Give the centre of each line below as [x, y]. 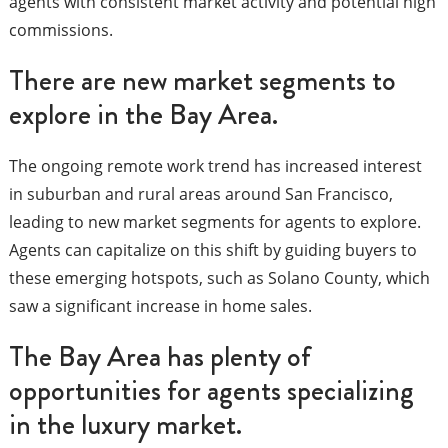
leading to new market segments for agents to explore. [214, 222]
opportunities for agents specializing [211, 391]
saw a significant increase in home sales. [160, 306]
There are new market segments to [202, 81]
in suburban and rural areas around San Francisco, [200, 194]
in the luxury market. [125, 425]
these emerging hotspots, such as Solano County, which [219, 278]
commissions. [60, 30]
